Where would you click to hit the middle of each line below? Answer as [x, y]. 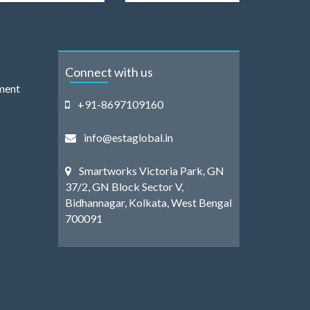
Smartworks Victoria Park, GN [150, 170]
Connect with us [109, 72]
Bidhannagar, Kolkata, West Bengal [148, 202]
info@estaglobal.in [127, 137]
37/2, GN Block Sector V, [124, 186]
